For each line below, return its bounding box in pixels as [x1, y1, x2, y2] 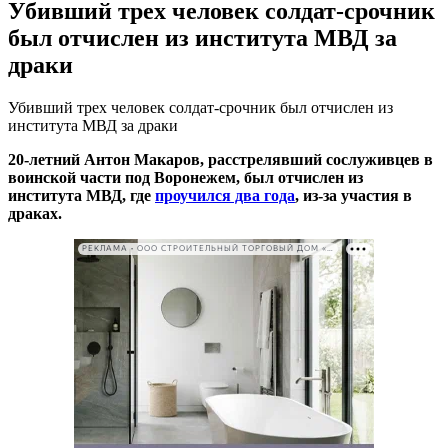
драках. [8, 204, 62, 222]
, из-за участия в [295, 186, 412, 204]
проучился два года [155, 186, 295, 204]
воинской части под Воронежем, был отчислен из [8, 168, 363, 186]
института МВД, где [8, 186, 155, 204]
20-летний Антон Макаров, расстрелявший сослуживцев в [8, 150, 433, 168]
